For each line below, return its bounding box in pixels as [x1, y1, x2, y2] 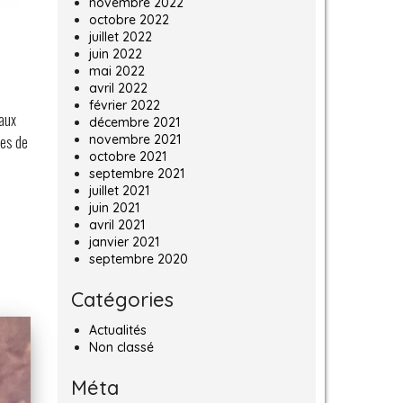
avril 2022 [88, 80, 148, 97]
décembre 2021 [88, 114, 180, 131]
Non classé [88, 339, 154, 356]
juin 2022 [88, 46, 142, 63]
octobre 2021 [88, 148, 166, 166]
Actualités [88, 322, 147, 339]
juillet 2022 [88, 29, 152, 46]
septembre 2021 [88, 166, 184, 183]
